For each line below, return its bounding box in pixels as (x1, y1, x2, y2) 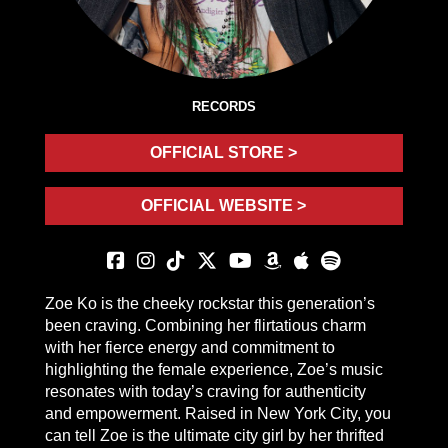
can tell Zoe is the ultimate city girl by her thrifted (44, 427, 384, 445)
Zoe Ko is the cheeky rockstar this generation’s (44, 295, 375, 313)
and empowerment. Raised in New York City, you (44, 405, 391, 423)
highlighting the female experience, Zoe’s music (44, 361, 383, 379)
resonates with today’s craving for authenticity (44, 383, 366, 401)
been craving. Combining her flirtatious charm (44, 317, 366, 335)
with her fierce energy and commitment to (44, 339, 335, 357)
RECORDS (191, 99, 256, 115)
